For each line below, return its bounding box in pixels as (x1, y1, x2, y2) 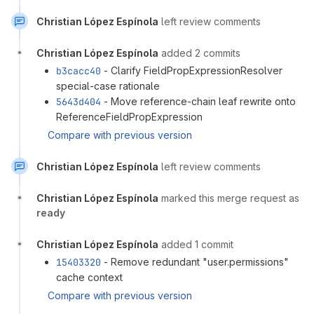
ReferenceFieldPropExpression (56, 110, 203, 123)
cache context (56, 271, 123, 283)
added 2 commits (161, 46, 240, 59)
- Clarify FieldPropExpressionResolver (101, 64, 282, 76)
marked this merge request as (161, 191, 299, 204)
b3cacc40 (56, 64, 101, 77)
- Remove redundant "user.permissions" (101, 255, 289, 268)
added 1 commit (161, 238, 233, 250)
